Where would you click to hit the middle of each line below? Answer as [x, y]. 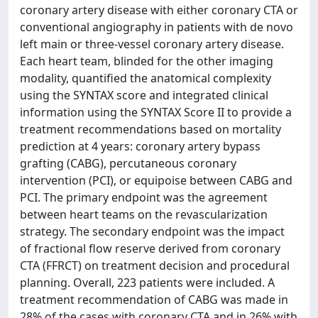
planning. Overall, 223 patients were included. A [147, 283]
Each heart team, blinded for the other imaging [147, 61]
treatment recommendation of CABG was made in [154, 300]
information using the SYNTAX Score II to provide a [156, 112]
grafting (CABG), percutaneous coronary [128, 163]
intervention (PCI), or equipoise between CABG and [156, 180]
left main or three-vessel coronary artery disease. [152, 44]
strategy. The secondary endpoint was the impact [152, 231]
